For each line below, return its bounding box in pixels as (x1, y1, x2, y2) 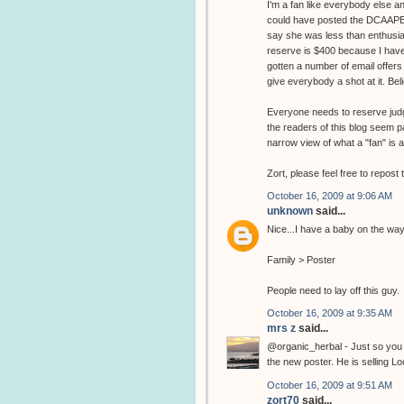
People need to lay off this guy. (267, 284, 399, 296)
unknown (267, 204, 313, 217)
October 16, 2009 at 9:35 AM (267, 308, 392, 319)
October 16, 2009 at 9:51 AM (267, 379, 392, 390)
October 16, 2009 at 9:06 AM (267, 189, 392, 201)
